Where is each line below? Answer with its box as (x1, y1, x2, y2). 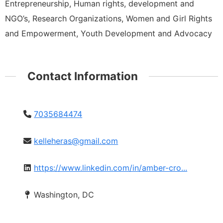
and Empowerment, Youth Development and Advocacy (5, 28, 212, 38)
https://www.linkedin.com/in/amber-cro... (34, 162, 188, 173)
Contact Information (27, 69, 138, 83)
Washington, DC (34, 189, 95, 200)
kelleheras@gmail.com (34, 135, 118, 146)
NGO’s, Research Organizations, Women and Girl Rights (5, 13, 212, 23)
